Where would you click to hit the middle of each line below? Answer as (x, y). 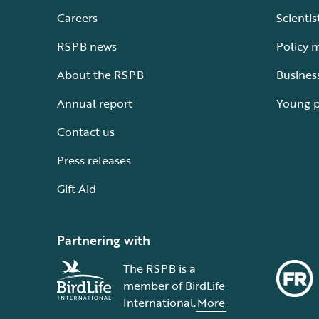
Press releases (94, 160)
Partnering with (104, 240)
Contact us (86, 132)
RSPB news (87, 46)
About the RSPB (100, 75)
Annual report (95, 103)
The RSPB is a (159, 268)
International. (159, 303)
